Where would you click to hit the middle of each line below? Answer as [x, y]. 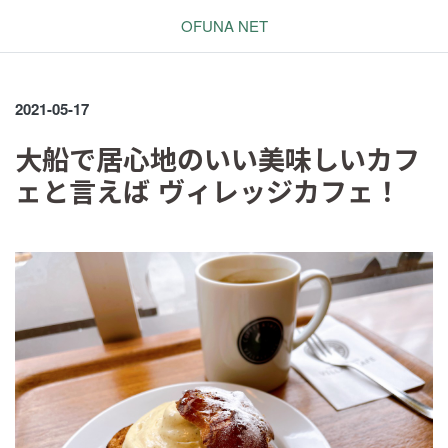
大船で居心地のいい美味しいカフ [217, 158]
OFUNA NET [224, 25]
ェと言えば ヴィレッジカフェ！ [208, 190]
